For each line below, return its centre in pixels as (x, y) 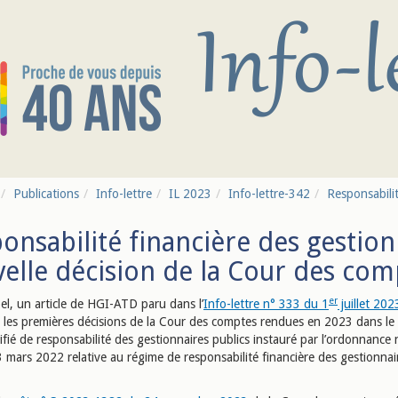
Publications (46, 194)
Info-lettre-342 (269, 194)
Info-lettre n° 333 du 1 (266, 304)
